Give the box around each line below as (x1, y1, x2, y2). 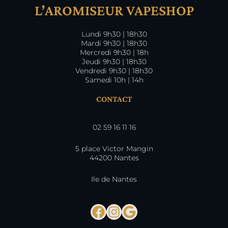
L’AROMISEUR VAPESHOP (34, 2, 194, 18)
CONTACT (96, 94, 132, 104)
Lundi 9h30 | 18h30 (81, 29, 147, 39)
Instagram (106, 202, 183, 220)
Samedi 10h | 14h (84, 75, 144, 84)
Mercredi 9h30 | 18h (79, 47, 149, 57)
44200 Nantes (89, 153, 139, 163)
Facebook (90, 202, 162, 220)
